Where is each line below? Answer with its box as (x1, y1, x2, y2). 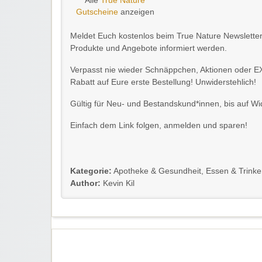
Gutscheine (75, 8, 118, 17)
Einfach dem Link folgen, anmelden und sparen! (70, 121, 247, 130)
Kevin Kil (101, 179, 135, 188)
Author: (70, 179, 101, 188)
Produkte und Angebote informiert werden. (70, 44, 227, 53)
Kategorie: (70, 167, 112, 176)
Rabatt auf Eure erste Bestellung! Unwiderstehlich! (70, 78, 256, 87)
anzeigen (118, 8, 154, 17)
